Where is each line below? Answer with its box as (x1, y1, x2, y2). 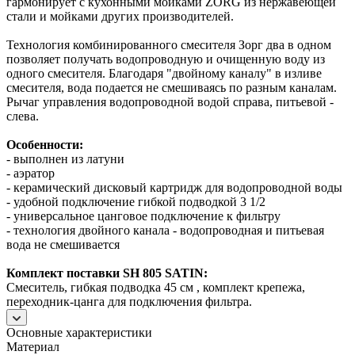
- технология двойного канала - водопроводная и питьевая (6, 223, 324, 237)
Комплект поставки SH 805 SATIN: (6, 265, 208, 280)
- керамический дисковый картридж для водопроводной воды (6, 180, 342, 194)
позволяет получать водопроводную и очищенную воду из (6, 52, 325, 66)
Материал (6, 339, 59, 353)
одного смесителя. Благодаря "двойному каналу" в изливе (6, 66, 322, 80)
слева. (6, 109, 39, 123)
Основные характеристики (6, 325, 152, 339)
